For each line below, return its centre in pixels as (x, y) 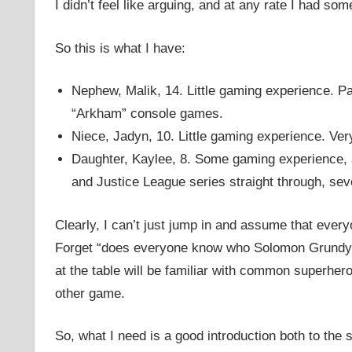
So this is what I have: (120, 48)
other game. (90, 293)
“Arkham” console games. (147, 114)
